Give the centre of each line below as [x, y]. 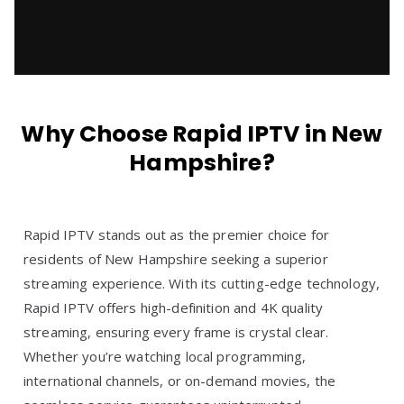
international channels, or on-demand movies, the [180, 381]
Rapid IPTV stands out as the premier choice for [177, 234]
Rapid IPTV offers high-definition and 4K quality [174, 308]
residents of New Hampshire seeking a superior [176, 259]
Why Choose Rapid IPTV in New [202, 134]
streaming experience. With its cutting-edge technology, [202, 283]
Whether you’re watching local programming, [165, 356]
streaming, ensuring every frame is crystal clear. [176, 332]
